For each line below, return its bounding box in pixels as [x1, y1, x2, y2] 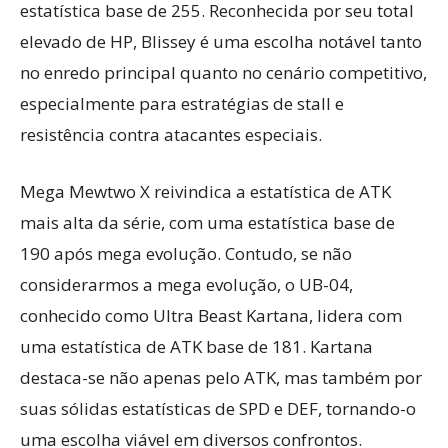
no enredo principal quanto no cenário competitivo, [20, 61, 427, 84]
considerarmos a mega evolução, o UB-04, [20, 273, 353, 296]
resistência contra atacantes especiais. [20, 123, 322, 146]
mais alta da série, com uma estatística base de [20, 211, 395, 234]
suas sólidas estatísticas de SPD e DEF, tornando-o [20, 397, 416, 420]
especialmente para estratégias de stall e [20, 92, 344, 115]
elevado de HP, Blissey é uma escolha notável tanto [20, 30, 422, 53]
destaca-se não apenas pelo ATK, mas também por [20, 366, 422, 389]
